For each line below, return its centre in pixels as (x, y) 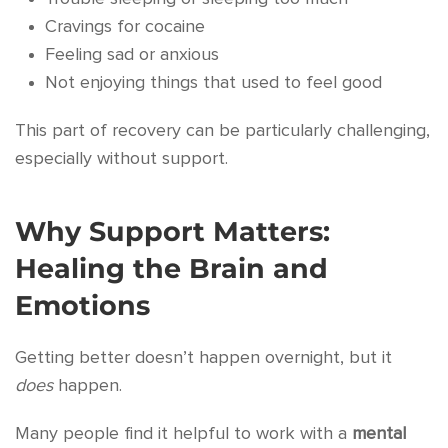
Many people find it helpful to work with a (183, 434)
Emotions (82, 305)
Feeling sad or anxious (132, 55)
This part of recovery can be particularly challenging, (222, 131)
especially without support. (121, 159)
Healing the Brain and (171, 268)
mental (379, 434)
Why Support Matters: (172, 231)
